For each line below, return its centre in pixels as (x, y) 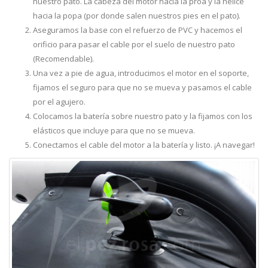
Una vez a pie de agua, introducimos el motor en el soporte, (141, 73)
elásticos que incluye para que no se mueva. (114, 131)
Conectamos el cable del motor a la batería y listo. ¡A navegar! (144, 145)
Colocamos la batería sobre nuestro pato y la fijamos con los (143, 116)
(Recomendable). (63, 59)
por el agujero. (59, 102)
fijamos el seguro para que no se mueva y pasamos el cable (142, 88)
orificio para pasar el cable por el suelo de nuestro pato (134, 45)
